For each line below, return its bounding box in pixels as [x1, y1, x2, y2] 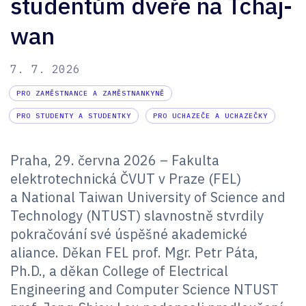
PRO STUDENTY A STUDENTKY [16, 111, 131, 120]
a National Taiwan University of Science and [10, 187, 286, 206]
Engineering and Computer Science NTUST [10, 279, 279, 298]
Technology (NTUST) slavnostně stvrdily [10, 206, 264, 225]
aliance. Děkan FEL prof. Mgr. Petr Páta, [10, 242, 258, 262]
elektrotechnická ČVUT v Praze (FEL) [10, 169, 241, 188]
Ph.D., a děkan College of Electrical [10, 261, 228, 280]
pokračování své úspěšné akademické [10, 224, 247, 243]
